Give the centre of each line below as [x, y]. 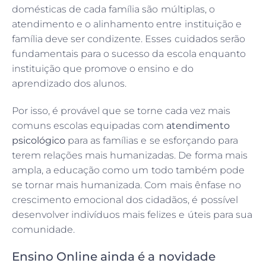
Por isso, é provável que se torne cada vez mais [121, 111]
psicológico [40, 141]
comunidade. [43, 230]
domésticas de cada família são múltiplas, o [113, 9]
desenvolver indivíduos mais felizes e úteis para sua [132, 215]
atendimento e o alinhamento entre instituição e [127, 24]
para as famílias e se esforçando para [153, 141]
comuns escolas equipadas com [89, 126]
